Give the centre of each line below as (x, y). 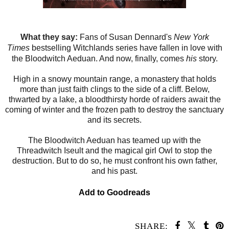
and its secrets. (114, 120)
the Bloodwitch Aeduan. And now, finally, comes (99, 59)
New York (191, 37)
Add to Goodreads (114, 193)
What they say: (49, 37)
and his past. (114, 171)
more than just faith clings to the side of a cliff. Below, (114, 89)
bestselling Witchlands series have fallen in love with (126, 48)
